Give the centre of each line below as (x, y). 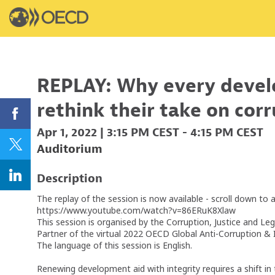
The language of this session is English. (114, 245)
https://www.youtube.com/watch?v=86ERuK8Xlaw (136, 210)
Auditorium (70, 149)
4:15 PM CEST (227, 132)
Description (70, 178)
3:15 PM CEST (143, 132)
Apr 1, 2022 (67, 132)
